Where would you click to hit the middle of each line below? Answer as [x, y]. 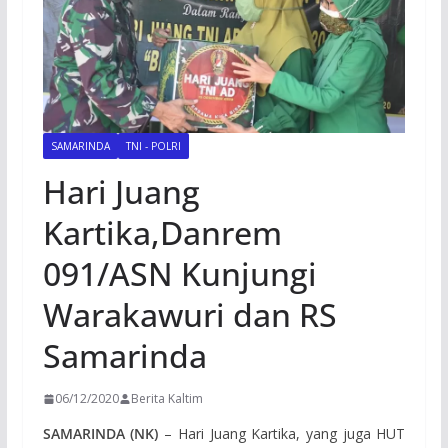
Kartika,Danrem [162, 233]
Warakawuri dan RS [189, 315]
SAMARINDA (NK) [100, 434]
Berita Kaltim [166, 399]
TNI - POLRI [153, 146]
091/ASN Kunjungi [179, 274]
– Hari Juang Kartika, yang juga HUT [282, 434]
